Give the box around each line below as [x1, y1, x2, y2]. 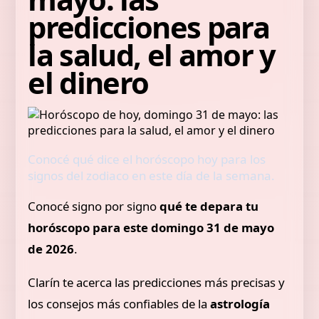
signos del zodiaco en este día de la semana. [28, 167, 276, 184]
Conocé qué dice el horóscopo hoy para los [28, 151, 266, 167]
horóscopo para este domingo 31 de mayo [28, 219, 275, 236]
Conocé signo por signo [28, 197, 160, 214]
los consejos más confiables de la [28, 295, 211, 312]
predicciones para [28, 7, 270, 47]
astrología [210, 295, 271, 312]
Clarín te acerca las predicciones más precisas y [28, 273, 286, 291]
